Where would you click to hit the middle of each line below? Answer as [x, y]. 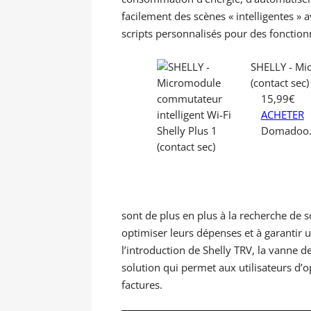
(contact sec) [279, 82]
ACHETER [282, 114]
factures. [142, 284]
